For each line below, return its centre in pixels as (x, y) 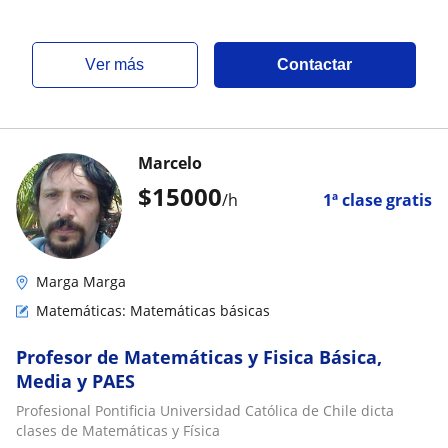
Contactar (315, 64)
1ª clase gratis (377, 200)
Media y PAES (75, 381)
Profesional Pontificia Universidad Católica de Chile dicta (205, 410)
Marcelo (170, 163)
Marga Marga (81, 281)
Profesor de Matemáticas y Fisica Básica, (199, 357)
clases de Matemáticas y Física (118, 430)
